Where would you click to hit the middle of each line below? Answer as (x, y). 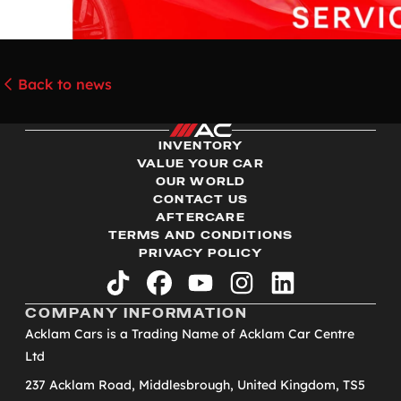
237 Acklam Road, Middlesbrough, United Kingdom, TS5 (195, 384)
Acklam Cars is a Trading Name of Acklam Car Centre (190, 333)
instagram (275, 289)
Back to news (65, 85)
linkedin (307, 289)
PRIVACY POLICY (200, 253)
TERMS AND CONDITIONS (200, 235)
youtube (227, 289)
